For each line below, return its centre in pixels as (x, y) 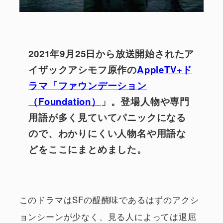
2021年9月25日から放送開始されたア (111, 53)
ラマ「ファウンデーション (88, 85)
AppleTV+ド (165, 69)
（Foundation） (65, 101)
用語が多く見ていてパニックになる (108, 117)
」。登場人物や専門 (145, 101)
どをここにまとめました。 (88, 149)
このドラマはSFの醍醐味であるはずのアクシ (109, 199)
